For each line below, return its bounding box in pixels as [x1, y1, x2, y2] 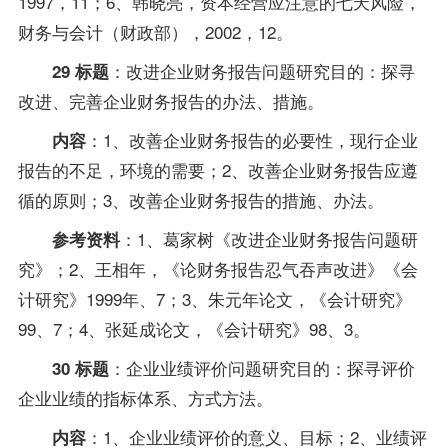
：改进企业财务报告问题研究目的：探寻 [108, 58, 415, 84]
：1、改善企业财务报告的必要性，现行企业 [85, 127, 418, 153]
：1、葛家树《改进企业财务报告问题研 [119, 226, 418, 252]
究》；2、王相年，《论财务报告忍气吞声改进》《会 [17, 256, 418, 282]
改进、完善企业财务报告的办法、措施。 [17, 88, 324, 114]
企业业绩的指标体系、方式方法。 [17, 385, 273, 411]
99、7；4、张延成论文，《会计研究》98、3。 [17, 316, 370, 342]
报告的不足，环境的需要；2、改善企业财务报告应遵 [17, 157, 418, 183]
